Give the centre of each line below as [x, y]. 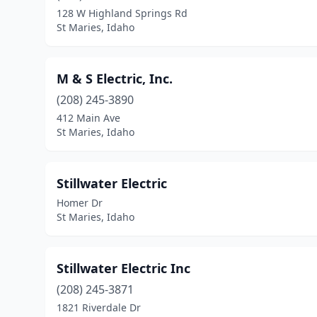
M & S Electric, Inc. [115, 79]
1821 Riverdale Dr [99, 307]
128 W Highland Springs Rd [122, 13]
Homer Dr [80, 203]
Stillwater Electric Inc [123, 268]
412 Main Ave [88, 118]
